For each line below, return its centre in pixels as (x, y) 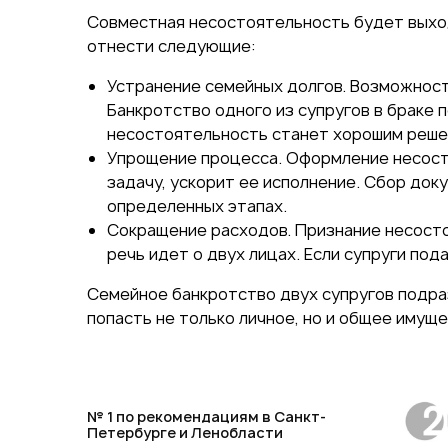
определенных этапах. (197, 205)
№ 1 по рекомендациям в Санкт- (206, 416)
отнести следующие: (171, 45)
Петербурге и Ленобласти (185, 432)
